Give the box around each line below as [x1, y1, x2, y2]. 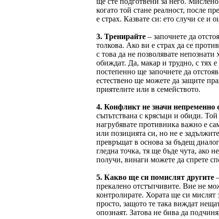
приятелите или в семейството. [96, 85, 200, 93]
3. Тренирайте [96, 32, 146, 41]
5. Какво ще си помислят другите [96, 173, 216, 181]
